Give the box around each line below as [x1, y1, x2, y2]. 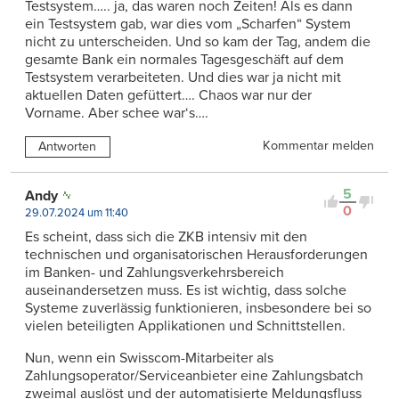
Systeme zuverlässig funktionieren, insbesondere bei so [25, 298, 371, 317]
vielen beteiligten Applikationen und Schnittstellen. [25, 316, 346, 335]
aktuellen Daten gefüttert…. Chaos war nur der [25, 86, 312, 105]
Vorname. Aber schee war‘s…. [25, 104, 208, 123]
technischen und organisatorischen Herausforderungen [25, 245, 368, 264]
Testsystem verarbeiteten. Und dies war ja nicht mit [25, 69, 341, 87]
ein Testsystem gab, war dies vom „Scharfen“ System [25, 15, 351, 34]
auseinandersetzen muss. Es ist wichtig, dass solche [25, 281, 346, 299]
